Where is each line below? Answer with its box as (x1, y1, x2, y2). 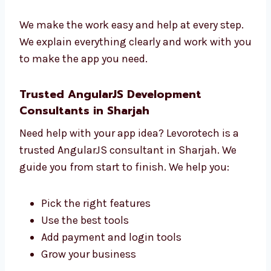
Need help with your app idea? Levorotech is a (19, 240, 239, 254)
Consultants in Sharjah (19, 216, 149, 233)
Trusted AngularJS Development (19, 200, 201, 217)
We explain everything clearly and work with (19, 149, 232, 163)
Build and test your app (41, 62, 154, 76)
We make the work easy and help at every (19, 115, 218, 129)
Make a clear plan (41, 45, 126, 59)
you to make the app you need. (19, 166, 168, 180)
